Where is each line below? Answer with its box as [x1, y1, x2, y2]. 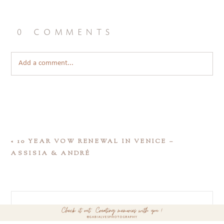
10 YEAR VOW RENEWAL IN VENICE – [17, 136, 174, 146]
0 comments [16, 21, 113, 39]
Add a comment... [18, 59, 74, 67]
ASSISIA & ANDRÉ [11, 148, 91, 158]
